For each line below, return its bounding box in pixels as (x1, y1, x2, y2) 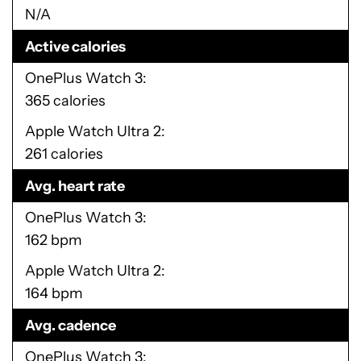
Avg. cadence (25, 317, 116, 334)
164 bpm (25, 284, 83, 302)
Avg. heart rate (25, 177, 125, 195)
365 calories (25, 92, 106, 110)
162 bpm (25, 231, 82, 249)
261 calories (25, 145, 103, 163)
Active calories (25, 38, 126, 56)
